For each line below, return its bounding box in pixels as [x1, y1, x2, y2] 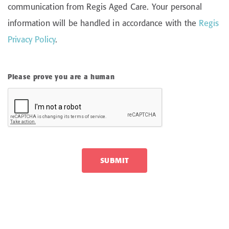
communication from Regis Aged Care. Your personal [8, 2, 202, 12]
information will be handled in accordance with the [8, 18, 199, 28]
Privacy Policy [8, 34, 56, 44]
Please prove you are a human [8, 73, 115, 81]
